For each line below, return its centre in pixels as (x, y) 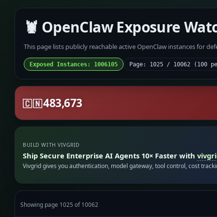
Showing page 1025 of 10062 (60, 204)
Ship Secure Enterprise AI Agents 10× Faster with (110, 155)
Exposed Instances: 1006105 (73, 64)
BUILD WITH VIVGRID (51, 145)
